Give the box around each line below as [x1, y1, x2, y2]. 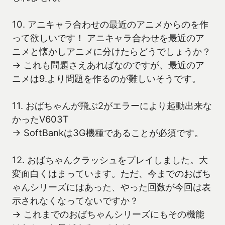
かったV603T [12, 114, 69, 125]
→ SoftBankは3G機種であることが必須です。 [12, 127, 203, 139]
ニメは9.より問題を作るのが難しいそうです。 [12, 73, 201, 84]
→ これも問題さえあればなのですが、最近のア [12, 59, 204, 71]
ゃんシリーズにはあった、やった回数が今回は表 [12, 181, 211, 193]
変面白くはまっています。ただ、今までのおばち [12, 168, 211, 179]
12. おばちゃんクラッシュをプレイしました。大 [12, 154, 208, 166]
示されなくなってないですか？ [12, 195, 139, 206]
